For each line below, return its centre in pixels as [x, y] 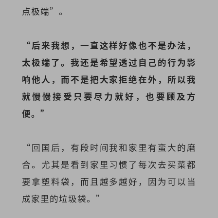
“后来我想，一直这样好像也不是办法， [109, 45]
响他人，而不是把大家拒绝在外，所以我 [109, 79]
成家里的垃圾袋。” [63, 199]
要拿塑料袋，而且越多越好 [80, 182]
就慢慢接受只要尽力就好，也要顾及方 [109, 96]
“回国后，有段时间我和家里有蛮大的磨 [109, 147]
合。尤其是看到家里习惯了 [80, 164]
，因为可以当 [167, 182]
